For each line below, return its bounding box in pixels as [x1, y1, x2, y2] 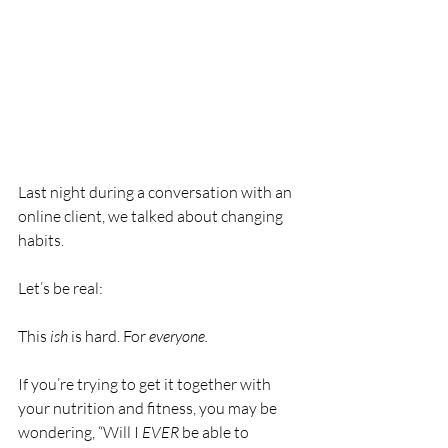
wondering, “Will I [18, 422, 142, 442]
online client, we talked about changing [18, 206, 286, 226]
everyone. [149, 326, 208, 346]
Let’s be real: [18, 278, 103, 298]
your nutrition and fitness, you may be [18, 398, 280, 418]
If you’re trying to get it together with [18, 374, 274, 394]
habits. [18, 230, 64, 250]
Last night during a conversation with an [18, 182, 295, 202]
